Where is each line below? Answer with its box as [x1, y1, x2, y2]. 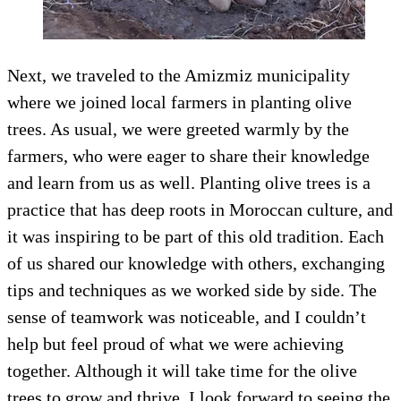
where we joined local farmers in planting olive [7, 91, 352, 112]
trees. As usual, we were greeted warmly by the [7, 118, 349, 139]
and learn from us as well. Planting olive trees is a [7, 172, 371, 192]
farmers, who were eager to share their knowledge [7, 145, 370, 166]
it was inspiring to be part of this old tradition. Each [7, 226, 384, 246]
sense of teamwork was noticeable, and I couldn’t [7, 306, 366, 327]
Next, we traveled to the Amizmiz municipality [7, 64, 350, 85]
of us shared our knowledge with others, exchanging [7, 252, 385, 273]
